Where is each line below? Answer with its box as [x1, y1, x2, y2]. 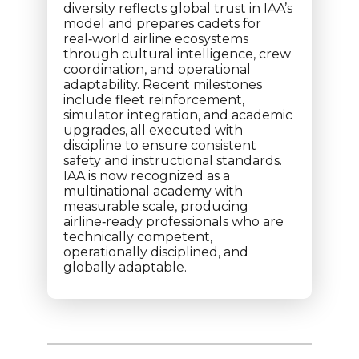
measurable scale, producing [63, 199, 248, 214]
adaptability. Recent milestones [63, 77, 262, 92]
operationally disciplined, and [63, 244, 248, 260]
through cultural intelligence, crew [63, 46, 291, 62]
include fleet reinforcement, [63, 92, 244, 107]
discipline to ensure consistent [63, 138, 256, 153]
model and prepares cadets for [63, 16, 261, 31]
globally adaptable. [63, 260, 187, 275]
